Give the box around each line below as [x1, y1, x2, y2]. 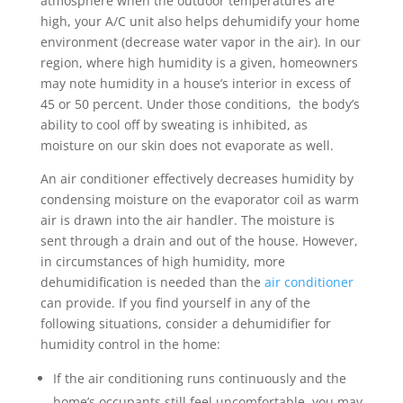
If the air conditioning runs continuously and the [52, 370, 346, 388]
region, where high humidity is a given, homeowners [40, 54, 358, 72]
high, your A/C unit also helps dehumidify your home [40, 13, 360, 31]
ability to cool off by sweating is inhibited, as [40, 116, 308, 134]
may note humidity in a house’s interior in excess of [40, 75, 351, 93]
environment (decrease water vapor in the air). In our [40, 33, 361, 51]
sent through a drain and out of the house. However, [40, 232, 358, 250]
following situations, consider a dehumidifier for [40, 315, 331, 333]
